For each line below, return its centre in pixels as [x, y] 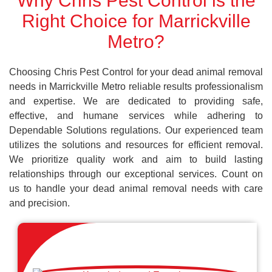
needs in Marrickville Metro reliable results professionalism [136, 87]
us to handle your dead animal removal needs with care [136, 189]
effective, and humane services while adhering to [136, 116]
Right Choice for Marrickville [136, 21]
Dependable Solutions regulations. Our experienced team [136, 130]
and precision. [39, 203]
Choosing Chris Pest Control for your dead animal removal [136, 72]
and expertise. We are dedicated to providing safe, [136, 101]
